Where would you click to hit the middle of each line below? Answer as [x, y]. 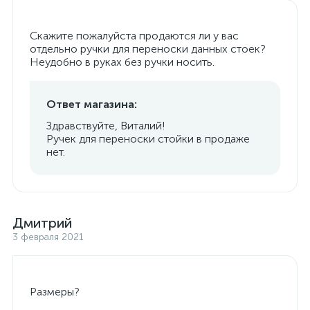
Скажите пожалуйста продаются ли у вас [134, 36]
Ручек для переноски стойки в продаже [148, 139]
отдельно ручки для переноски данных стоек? [148, 49]
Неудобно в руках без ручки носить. [122, 62]
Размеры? [55, 292]
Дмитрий [42, 223]
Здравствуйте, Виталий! [106, 126]
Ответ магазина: [92, 104]
